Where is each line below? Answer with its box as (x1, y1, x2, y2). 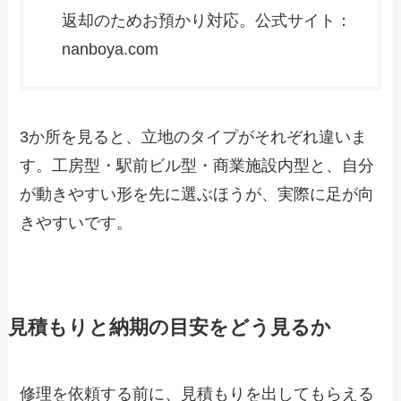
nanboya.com (62, 39, 159, 58)
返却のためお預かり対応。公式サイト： (62, 11, 353, 30)
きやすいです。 (20, 214, 133, 233)
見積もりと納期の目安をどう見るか (7, 317, 331, 339)
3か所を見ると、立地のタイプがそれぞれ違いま (20, 128, 368, 147)
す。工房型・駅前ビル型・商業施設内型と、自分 (20, 157, 375, 175)
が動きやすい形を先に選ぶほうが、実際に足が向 (20, 185, 375, 204)
